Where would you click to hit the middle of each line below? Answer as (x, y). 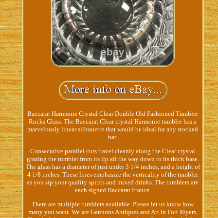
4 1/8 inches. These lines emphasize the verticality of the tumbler (113, 174)
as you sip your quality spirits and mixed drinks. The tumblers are (113, 182)
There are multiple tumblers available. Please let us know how (113, 204)
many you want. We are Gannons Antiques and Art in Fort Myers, (113, 212)
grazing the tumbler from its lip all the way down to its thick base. (113, 159)
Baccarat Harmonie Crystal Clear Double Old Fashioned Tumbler (113, 113)
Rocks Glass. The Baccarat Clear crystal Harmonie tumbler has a (113, 121)
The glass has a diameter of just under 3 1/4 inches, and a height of (113, 166)
